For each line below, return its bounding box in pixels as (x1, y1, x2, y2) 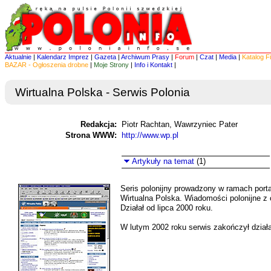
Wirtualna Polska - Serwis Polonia (15, 86, 190, 99)
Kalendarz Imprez (37, 53, 89, 60)
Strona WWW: (65, 131, 117, 140)
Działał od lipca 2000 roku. (120, 203, 213, 212)
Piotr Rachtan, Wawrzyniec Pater (122, 120, 238, 129)
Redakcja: (80, 120, 117, 129)
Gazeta (94, 53, 116, 60)
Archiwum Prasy (121, 53, 169, 60)
